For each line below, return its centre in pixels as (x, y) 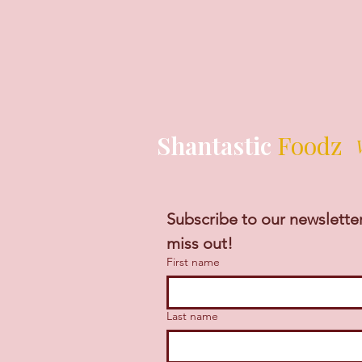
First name (193, 262)
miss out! (200, 244)
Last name (192, 316)
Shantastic (217, 146)
